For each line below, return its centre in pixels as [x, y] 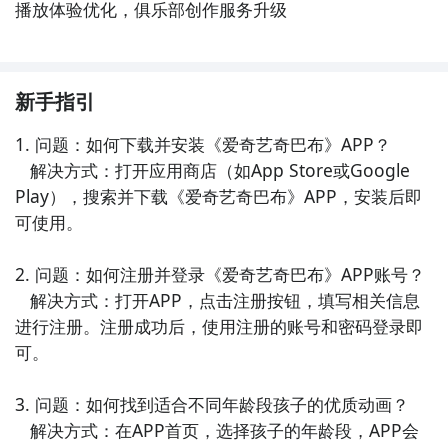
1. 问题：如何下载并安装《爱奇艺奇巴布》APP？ [202, 143]
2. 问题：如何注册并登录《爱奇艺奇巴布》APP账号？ [219, 273]
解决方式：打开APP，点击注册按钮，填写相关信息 [22, 299]
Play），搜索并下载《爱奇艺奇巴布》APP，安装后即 [218, 195]
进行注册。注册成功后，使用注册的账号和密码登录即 [218, 325]
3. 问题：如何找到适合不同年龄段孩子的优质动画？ [211, 403]
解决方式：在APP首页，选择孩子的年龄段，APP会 [22, 429]
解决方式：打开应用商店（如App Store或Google [22, 169]
